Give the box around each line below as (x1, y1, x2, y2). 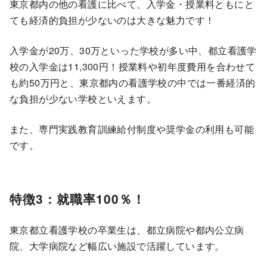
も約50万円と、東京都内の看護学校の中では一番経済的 (10, 75, 256, 89)
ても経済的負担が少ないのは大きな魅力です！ (10, 13, 215, 27)
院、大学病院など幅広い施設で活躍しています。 (10, 239, 225, 253)
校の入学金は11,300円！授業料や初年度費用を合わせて (10, 59, 256, 73)
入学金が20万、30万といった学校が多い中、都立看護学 (10, 43, 257, 57)
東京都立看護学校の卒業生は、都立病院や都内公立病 (10, 223, 244, 237)
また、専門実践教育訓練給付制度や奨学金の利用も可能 (10, 122, 254, 136)
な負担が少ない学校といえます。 (10, 91, 156, 105)
